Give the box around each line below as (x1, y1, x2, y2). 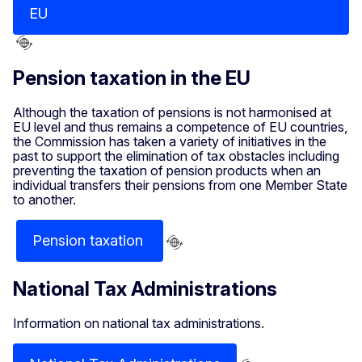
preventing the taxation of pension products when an (13, 162, 321, 179)
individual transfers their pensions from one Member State (13, 177, 347, 194)
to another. (13, 192, 76, 208)
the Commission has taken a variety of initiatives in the (13, 133, 326, 150)
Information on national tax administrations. (13, 314, 264, 331)
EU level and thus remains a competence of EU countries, (13, 119, 347, 136)
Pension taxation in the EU (13, 66, 250, 90)
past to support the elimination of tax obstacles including (13, 148, 339, 165)
